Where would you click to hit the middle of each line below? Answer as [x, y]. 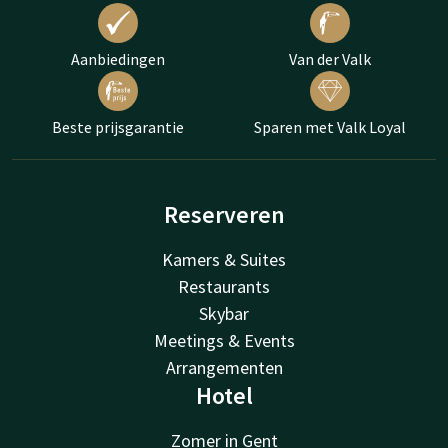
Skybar [224, 313]
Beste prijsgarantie [118, 126]
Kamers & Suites [224, 259]
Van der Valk [330, 58]
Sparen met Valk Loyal [330, 126]
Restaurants [224, 286]
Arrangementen [224, 367]
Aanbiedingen [118, 58]
